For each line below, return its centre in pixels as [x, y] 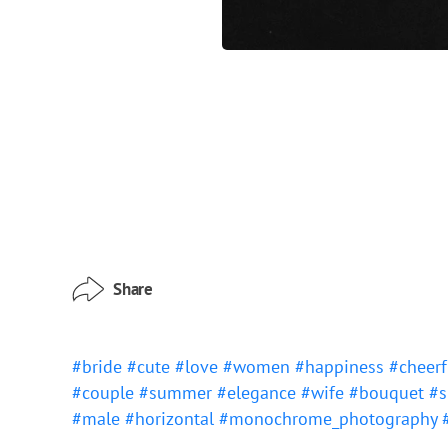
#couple [105, 392]
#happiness [342, 366]
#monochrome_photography [330, 418]
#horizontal [172, 418]
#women [259, 366]
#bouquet [389, 392]
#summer [178, 392]
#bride [99, 366]
